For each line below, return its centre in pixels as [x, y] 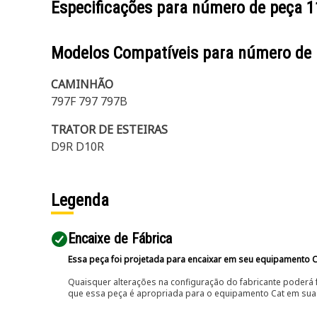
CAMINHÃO [82, 84]
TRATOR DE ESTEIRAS [109, 129]
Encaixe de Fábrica [120, 238]
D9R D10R [77, 146]
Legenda [80, 200]
